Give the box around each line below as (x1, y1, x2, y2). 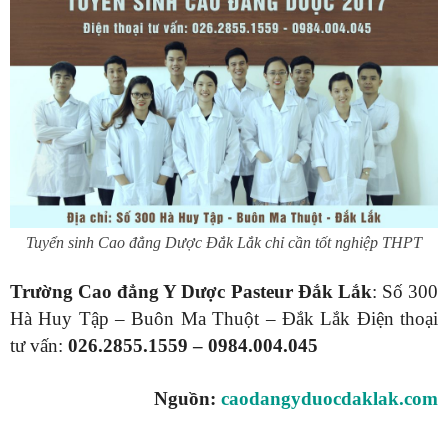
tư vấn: (10, 334, 68, 356)
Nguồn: (154, 387, 221, 409)
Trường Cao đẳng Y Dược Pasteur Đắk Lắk (10, 280, 372, 302)
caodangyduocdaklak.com (221, 387, 438, 409)
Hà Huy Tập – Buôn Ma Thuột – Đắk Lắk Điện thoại (10, 307, 438, 329)
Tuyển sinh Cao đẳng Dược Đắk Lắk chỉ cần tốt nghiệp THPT (26, 233, 422, 251)
